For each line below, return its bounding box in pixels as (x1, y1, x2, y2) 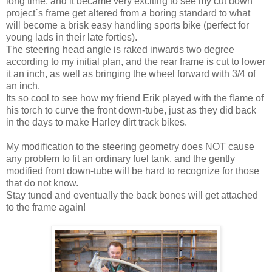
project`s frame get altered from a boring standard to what (6, 7, 250, 18)
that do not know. (6, 177, 78, 188)
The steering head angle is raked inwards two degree (6, 44, 234, 55)
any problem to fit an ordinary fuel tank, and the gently (6, 153, 235, 164)
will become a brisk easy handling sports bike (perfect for (6, 19, 249, 30)
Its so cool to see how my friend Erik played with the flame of (6, 92, 263, 103)
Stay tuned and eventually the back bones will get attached (6, 189, 258, 200)
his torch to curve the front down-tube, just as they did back (6, 104, 256, 115)
